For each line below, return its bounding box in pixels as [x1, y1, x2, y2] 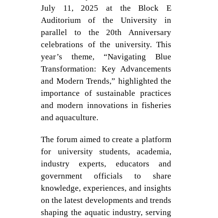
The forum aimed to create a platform [41, 135, 171, 144]
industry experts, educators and [41, 159, 171, 168]
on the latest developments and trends [41, 196, 171, 205]
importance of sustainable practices [41, 89, 171, 98]
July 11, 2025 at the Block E [41, 3, 171, 13]
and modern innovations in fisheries [41, 101, 171, 110]
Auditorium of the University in [41, 16, 171, 25]
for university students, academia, [41, 147, 171, 156]
